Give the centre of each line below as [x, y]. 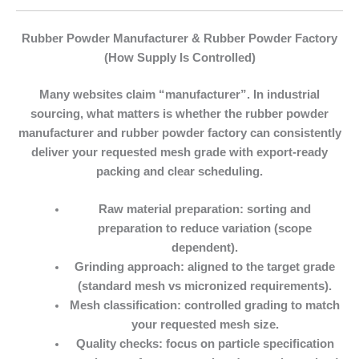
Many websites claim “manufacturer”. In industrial [179, 94]
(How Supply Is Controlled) [179, 58]
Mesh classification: [126, 306]
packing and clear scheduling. [179, 171]
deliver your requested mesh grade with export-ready [179, 152]
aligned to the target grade [260, 267]
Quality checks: [119, 344]
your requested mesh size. [205, 325]
